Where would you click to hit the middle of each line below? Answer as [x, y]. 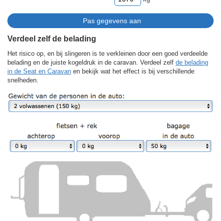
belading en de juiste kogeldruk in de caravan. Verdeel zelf [92, 62]
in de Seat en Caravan [39, 71]
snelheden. [23, 80]
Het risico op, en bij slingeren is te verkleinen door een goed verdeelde [108, 53]
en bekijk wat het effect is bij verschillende [133, 71]
